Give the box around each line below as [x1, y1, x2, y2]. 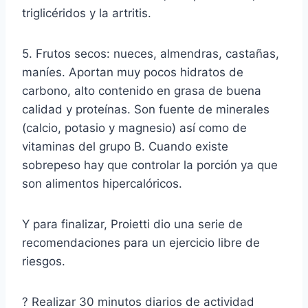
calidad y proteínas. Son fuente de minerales [22, 102, 269, 116]
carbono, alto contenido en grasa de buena [22, 83, 261, 98]
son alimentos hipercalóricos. [22, 176, 182, 190]
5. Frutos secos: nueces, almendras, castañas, [22, 46, 279, 60]
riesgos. [22, 254, 65, 268]
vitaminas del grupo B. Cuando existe [22, 139, 228, 153]
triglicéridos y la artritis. [22, 5, 151, 20]
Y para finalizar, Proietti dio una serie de [22, 217, 243, 231]
